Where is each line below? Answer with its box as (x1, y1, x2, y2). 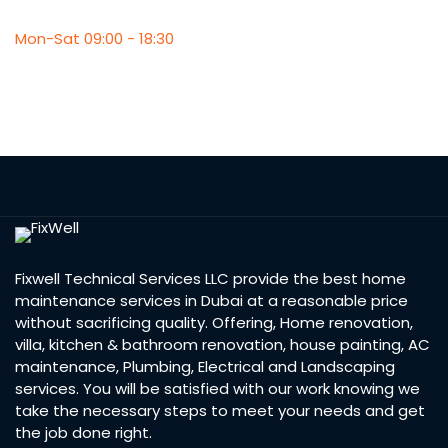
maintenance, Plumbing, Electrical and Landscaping (15, 355, 395, 377)
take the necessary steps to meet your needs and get (15, 399, 425, 421)
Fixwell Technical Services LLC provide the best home (15, 267, 406, 289)
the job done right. (15, 421, 152, 443)
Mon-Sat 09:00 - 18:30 (15, 27, 174, 49)
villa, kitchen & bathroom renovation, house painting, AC (15, 333, 430, 355)
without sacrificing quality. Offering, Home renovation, (15, 311, 413, 333)
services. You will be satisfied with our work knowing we (15, 377, 420, 399)
